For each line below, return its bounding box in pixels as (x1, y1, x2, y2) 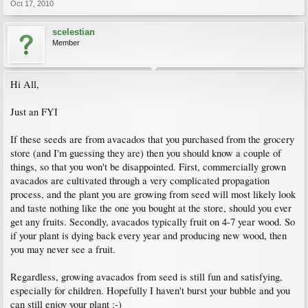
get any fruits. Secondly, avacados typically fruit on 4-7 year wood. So (10, 215, 295, 228)
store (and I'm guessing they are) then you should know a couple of (10, 146, 281, 159)
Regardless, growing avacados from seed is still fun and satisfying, (10, 270, 283, 283)
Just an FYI (10, 105, 58, 118)
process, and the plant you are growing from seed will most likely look (10, 188, 296, 201)
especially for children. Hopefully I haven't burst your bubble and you (10, 284, 290, 297)
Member (52, 38, 80, 47)
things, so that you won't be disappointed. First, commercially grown (10, 160, 286, 173)
